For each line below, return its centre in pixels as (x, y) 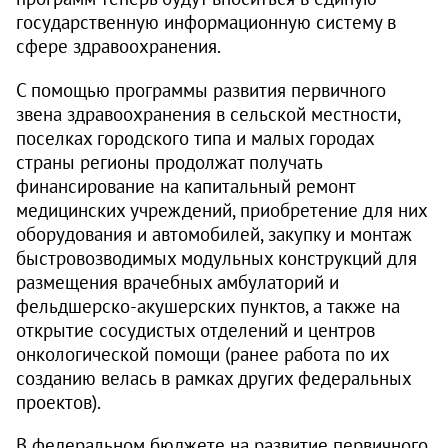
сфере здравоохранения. (118, 46)
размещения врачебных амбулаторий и (177, 281)
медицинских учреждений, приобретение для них (221, 209)
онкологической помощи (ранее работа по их (202, 353)
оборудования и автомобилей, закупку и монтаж (214, 233)
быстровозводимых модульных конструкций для (216, 257)
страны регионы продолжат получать (169, 161)
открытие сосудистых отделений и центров (195, 329)
